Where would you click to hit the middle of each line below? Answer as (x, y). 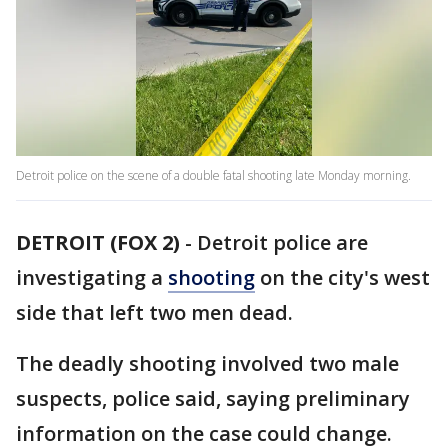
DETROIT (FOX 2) (98, 243)
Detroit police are (282, 243)
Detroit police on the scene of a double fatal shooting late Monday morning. (215, 176)
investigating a (92, 278)
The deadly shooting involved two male (207, 364)
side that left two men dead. (154, 313)
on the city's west (342, 278)
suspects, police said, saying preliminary (213, 399)
